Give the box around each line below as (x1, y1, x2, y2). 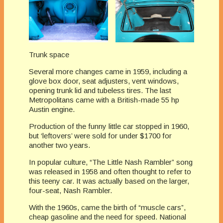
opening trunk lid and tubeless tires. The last (29, 86, 171, 95)
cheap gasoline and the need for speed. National (29, 212, 186, 221)
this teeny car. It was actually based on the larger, (29, 176, 189, 185)
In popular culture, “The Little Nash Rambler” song (29, 157, 193, 166)
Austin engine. (29, 105, 75, 113)
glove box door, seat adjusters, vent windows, (29, 76, 179, 85)
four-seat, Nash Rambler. (29, 186, 112, 195)
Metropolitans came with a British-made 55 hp (29, 95, 179, 104)
